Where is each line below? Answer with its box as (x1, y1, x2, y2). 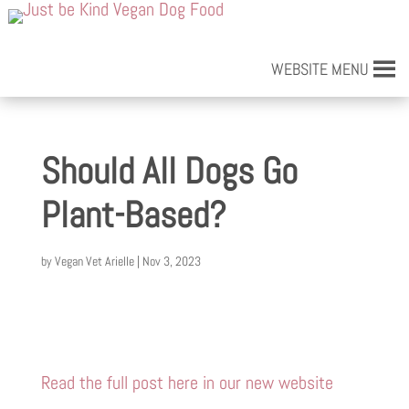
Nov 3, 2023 (142, 253, 201, 269)
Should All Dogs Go (40, 148, 298, 194)
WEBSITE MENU (271, 58, 370, 79)
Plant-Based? (40, 192, 226, 238)
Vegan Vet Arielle (54, 253, 134, 269)
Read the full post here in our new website (40, 371, 333, 394)
